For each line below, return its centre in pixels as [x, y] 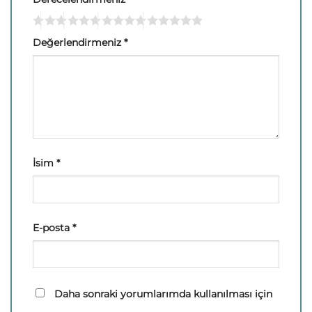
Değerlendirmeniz [78, 43]
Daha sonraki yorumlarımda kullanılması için [163, 294]
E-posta [53, 227]
